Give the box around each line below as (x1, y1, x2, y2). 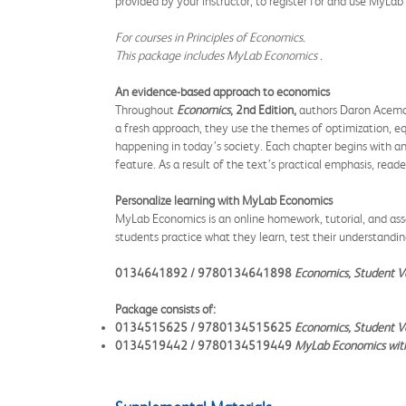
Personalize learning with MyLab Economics (115, 193, 333, 208)
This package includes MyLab (115, 48, 261, 63)
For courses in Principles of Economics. (115, 30, 305, 44)
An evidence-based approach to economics (115, 84, 330, 99)
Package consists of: (115, 302, 216, 316)
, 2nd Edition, (230, 102, 296, 117)
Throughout (115, 102, 174, 117)
